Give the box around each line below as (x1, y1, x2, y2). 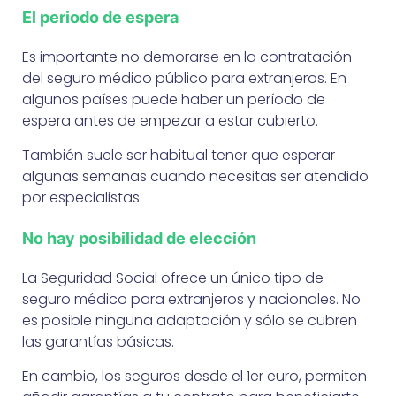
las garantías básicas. (22, 331, 174, 352)
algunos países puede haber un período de (22, 88, 325, 110)
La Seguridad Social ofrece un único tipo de (22, 267, 324, 288)
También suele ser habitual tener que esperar (22, 144, 335, 165)
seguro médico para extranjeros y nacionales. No (22, 288, 361, 309)
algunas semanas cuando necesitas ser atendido (22, 165, 369, 187)
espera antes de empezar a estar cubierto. (22, 110, 318, 131)
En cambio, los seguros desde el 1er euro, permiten (22, 365, 367, 386)
